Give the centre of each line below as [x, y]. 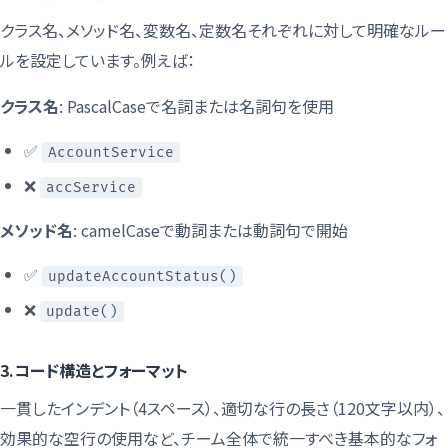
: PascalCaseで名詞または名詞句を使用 [196, 105]
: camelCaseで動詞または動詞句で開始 [210, 229]
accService [91, 187]
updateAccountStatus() [142, 276]
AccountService [111, 152]
